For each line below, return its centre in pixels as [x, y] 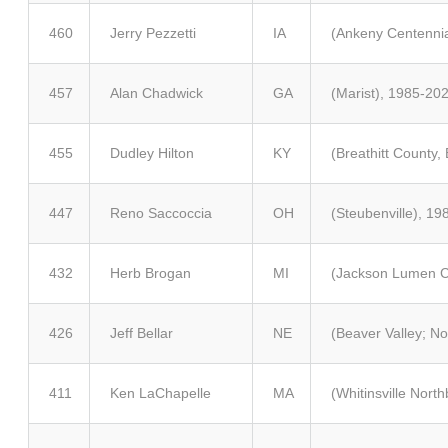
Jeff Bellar [141, 333]
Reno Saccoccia [161, 213]
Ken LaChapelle [160, 393]
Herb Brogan [150, 273]
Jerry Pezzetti [153, 33]
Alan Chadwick [156, 93]
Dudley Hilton [152, 153]
